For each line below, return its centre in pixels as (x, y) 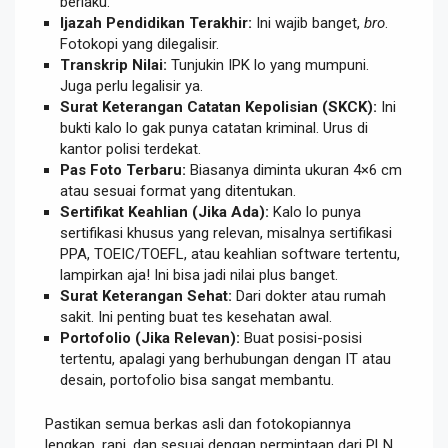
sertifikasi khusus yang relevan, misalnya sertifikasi (226, 233)
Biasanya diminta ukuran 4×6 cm (294, 170)
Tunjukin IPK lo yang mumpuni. (268, 65)
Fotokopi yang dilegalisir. (139, 44)
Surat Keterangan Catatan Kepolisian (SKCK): (218, 107)
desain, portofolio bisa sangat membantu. (197, 380)
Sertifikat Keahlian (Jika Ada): (164, 212)
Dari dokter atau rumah (309, 296)
